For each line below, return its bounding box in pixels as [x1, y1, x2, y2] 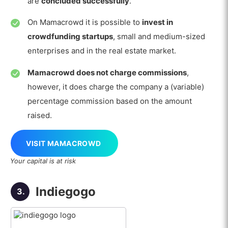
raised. [27, 110, 52, 120]
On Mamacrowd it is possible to [27, 17, 142, 27]
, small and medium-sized [112, 32, 205, 42]
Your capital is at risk [10, 157, 76, 165]
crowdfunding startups [27, 32, 113, 42]
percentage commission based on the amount [27, 96, 192, 106]
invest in [141, 17, 173, 27]
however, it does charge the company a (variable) [27, 81, 204, 92]
